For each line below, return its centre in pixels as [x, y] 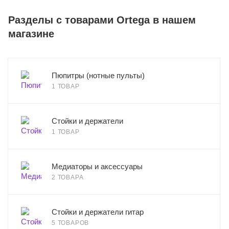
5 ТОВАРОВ [71, 223]
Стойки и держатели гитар [98, 212]
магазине [31, 34]
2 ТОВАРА [68, 178]
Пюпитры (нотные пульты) [98, 76]
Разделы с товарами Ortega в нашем [102, 20]
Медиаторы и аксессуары [97, 167]
